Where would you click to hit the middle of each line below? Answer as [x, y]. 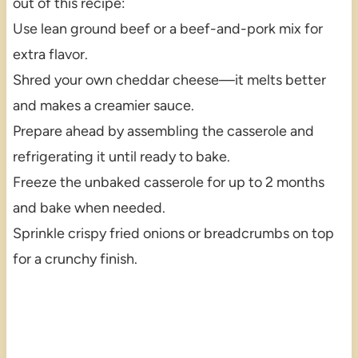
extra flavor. [50, 55]
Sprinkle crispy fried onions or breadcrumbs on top [173, 234]
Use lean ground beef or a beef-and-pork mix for [167, 29]
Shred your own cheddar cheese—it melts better [169, 80]
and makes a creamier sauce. [103, 106]
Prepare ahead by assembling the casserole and [163, 131]
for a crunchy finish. [75, 259]
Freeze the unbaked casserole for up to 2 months [168, 183]
